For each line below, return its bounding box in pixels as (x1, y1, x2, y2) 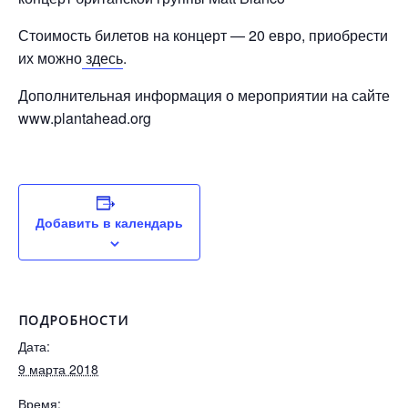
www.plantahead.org (18, 107, 151, 128)
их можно (18, 47, 82, 68)
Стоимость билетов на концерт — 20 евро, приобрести (18, 25, 388, 46)
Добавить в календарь (36, 213, 183, 231)
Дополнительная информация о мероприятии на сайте (18, 85, 390, 106)
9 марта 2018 (18, 360, 98, 378)
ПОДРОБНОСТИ (18, 311, 128, 329)
